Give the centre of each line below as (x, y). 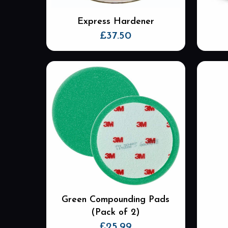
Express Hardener (116, 22)
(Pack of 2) (116, 212)
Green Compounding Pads (116, 199)
